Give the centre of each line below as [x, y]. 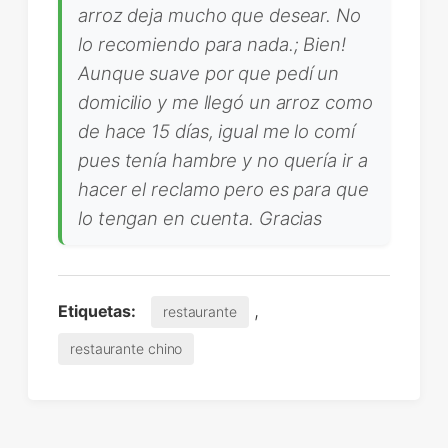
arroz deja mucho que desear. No [219, 14]
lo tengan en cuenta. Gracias [200, 217]
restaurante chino [126, 348]
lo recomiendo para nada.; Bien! [212, 43]
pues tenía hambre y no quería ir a [223, 159]
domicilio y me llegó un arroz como [225, 101]
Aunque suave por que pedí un [209, 72]
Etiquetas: [97, 310]
